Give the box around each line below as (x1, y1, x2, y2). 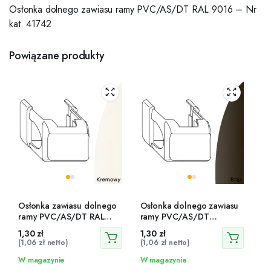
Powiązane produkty (9, 47, 105, 64)
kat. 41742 (9, 16, 51, 31)
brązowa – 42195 (140, 221, 209, 234)
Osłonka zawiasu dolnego (18, 200, 117, 212)
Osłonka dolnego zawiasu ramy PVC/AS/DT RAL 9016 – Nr (9, 2, 256, 16)
